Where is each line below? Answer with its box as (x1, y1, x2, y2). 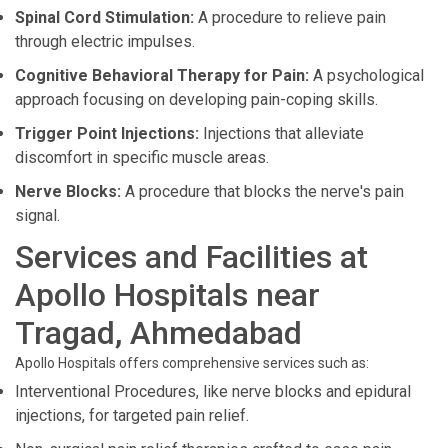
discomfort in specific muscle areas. (15, 148, 269, 167)
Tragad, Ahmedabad (15, 314, 302, 352)
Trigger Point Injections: (15, 124, 199, 143)
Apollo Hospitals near (15, 276, 320, 314)
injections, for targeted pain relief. (15, 406, 249, 425)
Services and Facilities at (15, 238, 368, 276)
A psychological (309, 66, 424, 85)
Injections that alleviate (199, 124, 364, 143)
